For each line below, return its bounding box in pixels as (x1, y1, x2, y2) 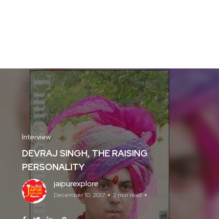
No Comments (150, 191, 188, 199)
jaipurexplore (54, 178, 99, 189)
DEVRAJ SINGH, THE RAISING (22, 148, 148, 159)
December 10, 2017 (54, 191, 105, 199)
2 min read (113, 191, 142, 199)
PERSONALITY (22, 161, 85, 173)
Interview (22, 132, 51, 141)
